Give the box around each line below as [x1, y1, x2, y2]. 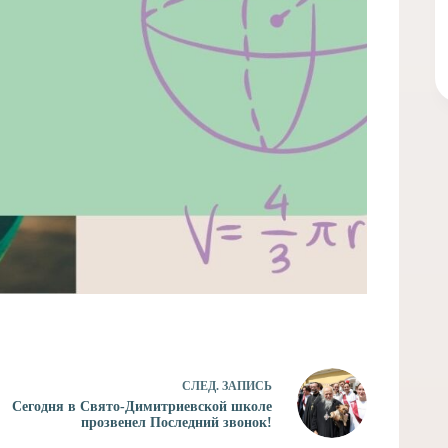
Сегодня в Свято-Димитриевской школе [11, 398, 272, 414]
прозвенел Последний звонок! [80, 414, 272, 430]
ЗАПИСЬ [221, 378, 272, 393]
